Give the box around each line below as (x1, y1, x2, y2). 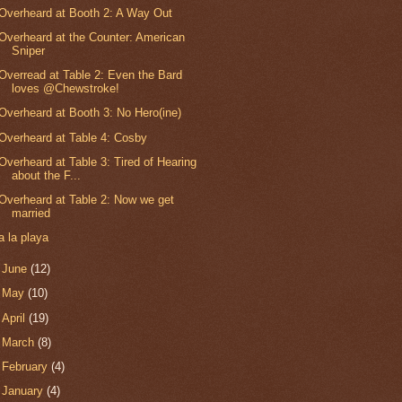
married (12, 205, 51, 220)
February (2, 360, 52, 373)
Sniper (12, 43, 46, 57)
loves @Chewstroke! (12, 82, 120, 96)
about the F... (12, 168, 82, 182)
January (2, 384, 48, 398)
